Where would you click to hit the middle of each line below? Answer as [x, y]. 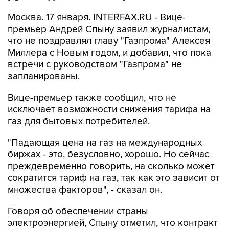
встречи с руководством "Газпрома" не [95, 65]
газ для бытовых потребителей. [79, 121]
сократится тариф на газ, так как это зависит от [114, 178]
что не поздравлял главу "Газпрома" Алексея [109, 41]
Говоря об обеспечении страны [78, 211]
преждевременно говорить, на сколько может [111, 166]
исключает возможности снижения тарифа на [109, 110]
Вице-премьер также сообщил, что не [92, 98]
